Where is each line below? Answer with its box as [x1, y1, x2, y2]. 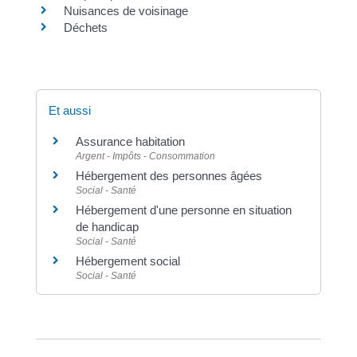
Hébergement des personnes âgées [75, 169, 262, 183]
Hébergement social [75, 254, 180, 269]
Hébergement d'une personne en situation [75, 203, 292, 218]
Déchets [63, 21, 108, 35]
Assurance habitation [75, 135, 185, 149]
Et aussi [48, 104, 91, 118]
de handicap [75, 220, 139, 234]
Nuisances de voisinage [63, 4, 188, 18]
